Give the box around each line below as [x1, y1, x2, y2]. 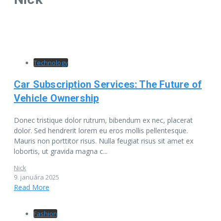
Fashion [34, 209, 57, 218]
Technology [34, 58, 68, 67]
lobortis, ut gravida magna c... [14, 146, 108, 156]
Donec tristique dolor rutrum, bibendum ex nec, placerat [14, 115, 193, 125]
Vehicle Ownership [14, 92, 99, 104]
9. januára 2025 [14, 172, 59, 182]
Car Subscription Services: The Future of [14, 78, 202, 90]
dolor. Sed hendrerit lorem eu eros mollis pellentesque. [14, 125, 188, 135]
